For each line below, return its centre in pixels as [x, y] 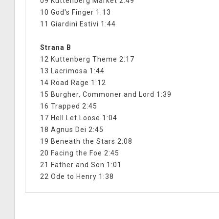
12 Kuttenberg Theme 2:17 [87, 59]
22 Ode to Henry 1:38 [77, 177]
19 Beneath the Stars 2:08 [86, 142]
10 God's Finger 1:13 [76, 12]
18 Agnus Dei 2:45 [72, 130]
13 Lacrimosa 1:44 [72, 71]
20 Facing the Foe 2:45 [80, 153]
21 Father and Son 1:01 [81, 165]
